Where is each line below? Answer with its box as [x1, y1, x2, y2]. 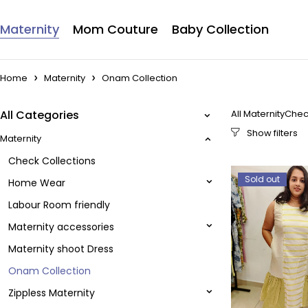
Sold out [245, 173, 280, 185]
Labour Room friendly [8, 198, 110, 212]
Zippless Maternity [8, 286, 95, 300]
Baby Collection [172, 21, 269, 38]
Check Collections [8, 154, 96, 168]
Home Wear [8, 176, 65, 190]
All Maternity [231, 107, 285, 120]
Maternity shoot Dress [8, 242, 113, 256]
